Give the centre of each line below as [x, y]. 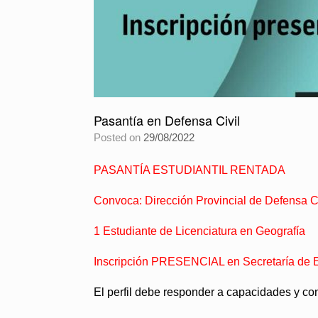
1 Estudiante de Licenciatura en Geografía [199, 231]
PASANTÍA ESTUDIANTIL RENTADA [190, 170]
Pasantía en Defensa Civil [167, 120]
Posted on [122, 137]
